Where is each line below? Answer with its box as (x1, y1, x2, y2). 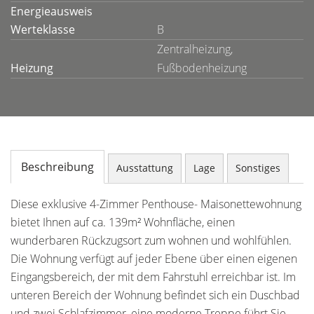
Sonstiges (235, 161, 280, 175)
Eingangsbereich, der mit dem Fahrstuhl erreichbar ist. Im (11, 269, 296, 285)
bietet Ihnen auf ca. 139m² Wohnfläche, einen (11, 214, 235, 230)
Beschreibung (21, 159, 94, 175)
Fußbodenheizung (157, 60, 247, 76)
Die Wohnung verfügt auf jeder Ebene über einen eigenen (11, 251, 297, 266)
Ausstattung (116, 161, 173, 175)
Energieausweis (11, 4, 93, 19)
